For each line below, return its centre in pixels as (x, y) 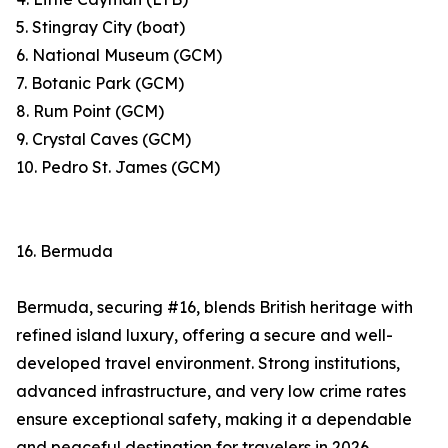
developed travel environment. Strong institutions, (208, 363)
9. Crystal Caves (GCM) (103, 139)
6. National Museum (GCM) (119, 55)
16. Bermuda (64, 251)
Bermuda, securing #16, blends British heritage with (214, 307)
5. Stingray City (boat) (100, 27)
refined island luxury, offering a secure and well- (204, 335)
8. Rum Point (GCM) (90, 111)
